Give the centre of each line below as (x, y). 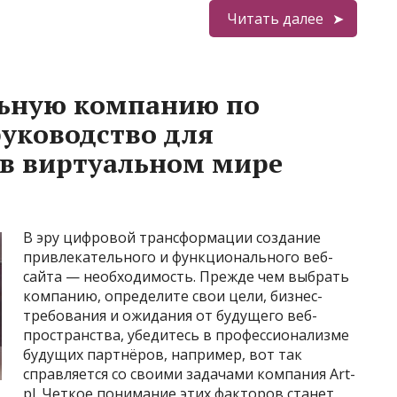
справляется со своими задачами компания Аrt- (189, 374)
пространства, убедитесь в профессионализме (186, 335)
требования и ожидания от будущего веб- (170, 315)
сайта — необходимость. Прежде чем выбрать (186, 276)
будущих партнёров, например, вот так (163, 354)
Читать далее (275, 19)
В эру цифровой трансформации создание (172, 237)
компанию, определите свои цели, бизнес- (173, 296)
